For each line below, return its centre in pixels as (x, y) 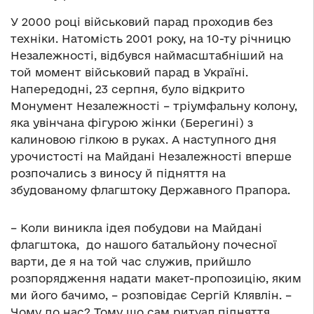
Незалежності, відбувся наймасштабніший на (147, 55)
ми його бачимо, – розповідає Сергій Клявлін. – (151, 295)
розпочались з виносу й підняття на (118, 173)
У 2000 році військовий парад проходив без (142, 21)
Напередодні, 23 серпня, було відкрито (128, 89)
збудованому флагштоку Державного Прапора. (150, 190)
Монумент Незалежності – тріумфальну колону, (154, 105)
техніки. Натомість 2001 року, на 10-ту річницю (151, 38)
